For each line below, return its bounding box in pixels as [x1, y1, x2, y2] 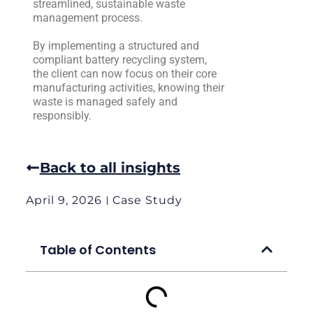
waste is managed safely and [32, 94, 177, 108]
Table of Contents [39, 240, 156, 259]
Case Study [112, 193, 182, 207]
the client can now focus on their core [32, 66, 217, 80]
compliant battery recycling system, [32, 52, 207, 66]
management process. [32, 11, 143, 25]
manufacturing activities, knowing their [32, 80, 224, 94]
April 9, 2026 [25, 193, 102, 207]
